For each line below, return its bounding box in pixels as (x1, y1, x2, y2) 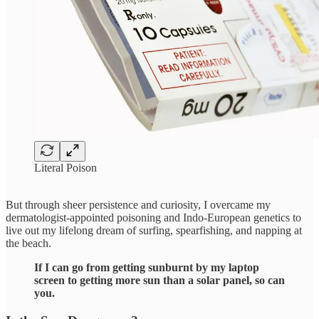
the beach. (6, 237, 51, 250)
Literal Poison (34, 162, 97, 174)
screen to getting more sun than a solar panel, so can (34, 274, 285, 287)
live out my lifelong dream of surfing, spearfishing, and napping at (6, 224, 302, 237)
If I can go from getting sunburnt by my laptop (34, 261, 259, 274)
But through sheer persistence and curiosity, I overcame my (6, 199, 271, 211)
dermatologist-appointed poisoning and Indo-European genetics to (6, 211, 301, 224)
